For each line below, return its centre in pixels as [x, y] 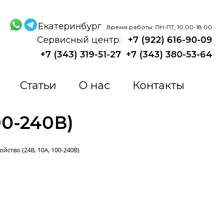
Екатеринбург [71, 26]
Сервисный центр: [80, 40]
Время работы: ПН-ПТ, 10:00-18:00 [159, 27]
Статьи [38, 85]
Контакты [158, 85]
